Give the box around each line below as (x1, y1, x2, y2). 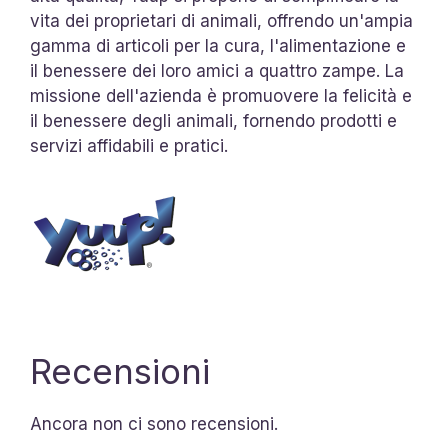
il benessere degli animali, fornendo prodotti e (30, 111, 397, 131)
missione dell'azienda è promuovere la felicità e (30, 86, 412, 106)
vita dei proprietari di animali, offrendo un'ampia (30, 11, 413, 31)
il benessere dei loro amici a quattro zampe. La (30, 61, 404, 81)
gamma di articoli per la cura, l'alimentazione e (30, 36, 406, 56)
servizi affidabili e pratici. (30, 136, 228, 156)
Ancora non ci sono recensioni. (30, 414, 278, 434)
